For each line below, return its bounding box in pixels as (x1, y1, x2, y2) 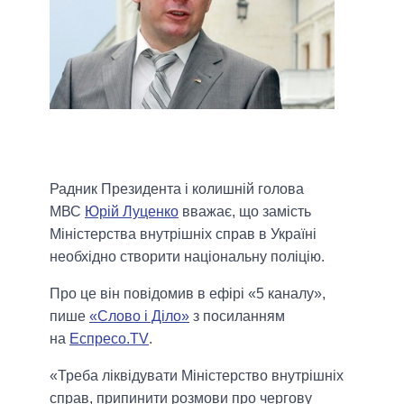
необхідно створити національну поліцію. (50, 248, 325, 264)
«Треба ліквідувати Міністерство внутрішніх (50, 367, 344, 383)
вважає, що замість (179, 203, 311, 219)
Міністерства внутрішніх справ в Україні (50, 225, 317, 242)
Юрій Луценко (85, 203, 179, 219)
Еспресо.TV (69, 330, 149, 346)
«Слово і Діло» (89, 308, 189, 324)
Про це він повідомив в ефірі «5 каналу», (50, 285, 326, 301)
